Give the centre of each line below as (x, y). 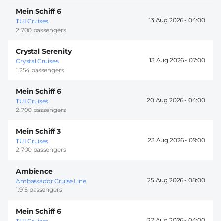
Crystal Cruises (37, 61)
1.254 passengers (40, 70)
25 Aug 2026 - (168, 180)
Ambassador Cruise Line (51, 181)
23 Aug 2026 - (168, 140)
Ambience (34, 171)
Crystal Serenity (44, 51)
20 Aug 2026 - (168, 100)
